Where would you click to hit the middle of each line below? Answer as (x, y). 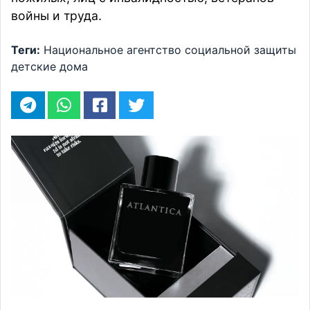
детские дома (49, 67)
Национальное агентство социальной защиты (170, 50)
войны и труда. (56, 16)
